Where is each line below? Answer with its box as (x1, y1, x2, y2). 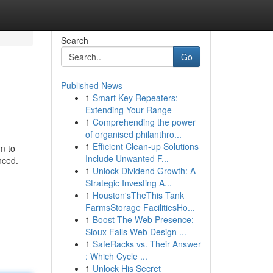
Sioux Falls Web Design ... (85, 225, 186, 238)
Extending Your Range (85, 104, 172, 116)
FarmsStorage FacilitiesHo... (85, 201, 195, 213)
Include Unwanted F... (85, 152, 169, 165)
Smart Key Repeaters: (92, 91, 178, 104)
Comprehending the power (92, 116, 196, 128)
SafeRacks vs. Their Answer (92, 238, 201, 250)
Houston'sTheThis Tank (92, 189, 184, 201)
